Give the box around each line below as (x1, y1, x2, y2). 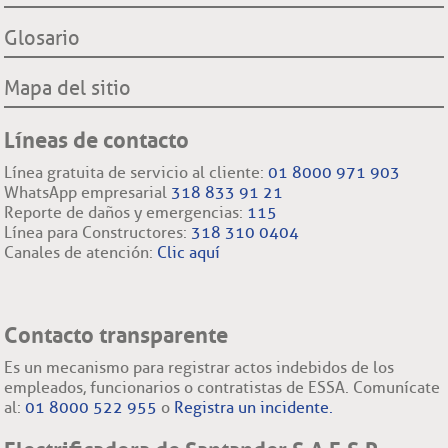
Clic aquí (157, 242, 221, 262)
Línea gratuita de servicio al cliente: (4, 162, 269, 182)
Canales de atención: (4, 242, 158, 262)
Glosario (4, 25, 81, 50)
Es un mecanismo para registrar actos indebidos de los (4, 357, 395, 377)
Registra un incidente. (174, 397, 334, 417)
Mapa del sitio (4, 75, 132, 100)
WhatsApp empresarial (4, 182, 172, 202)
